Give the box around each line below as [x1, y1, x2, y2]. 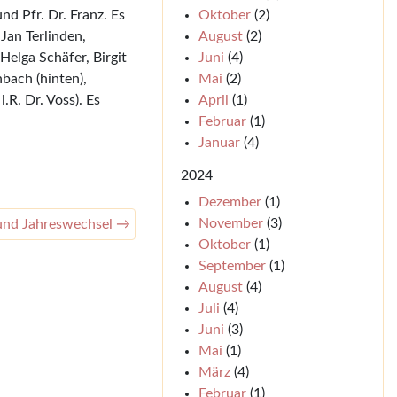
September [198, 259, 266, 273]
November [198, 216, 263, 230]
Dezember [198, 195, 261, 209]
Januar [198, 136, 240, 150]
